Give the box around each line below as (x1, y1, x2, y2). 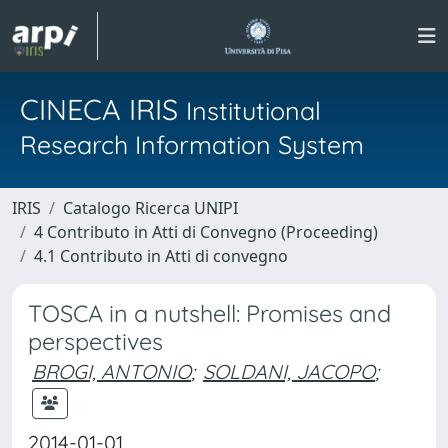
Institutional (186, 95, 321, 126)
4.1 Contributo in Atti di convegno (34, 245, 288, 267)
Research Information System (20, 129, 364, 160)
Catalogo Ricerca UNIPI (63, 197, 238, 219)
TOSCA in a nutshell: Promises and (28, 299, 391, 328)
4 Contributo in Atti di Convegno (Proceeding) (34, 221, 378, 243)
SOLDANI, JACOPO (203, 359, 375, 384)
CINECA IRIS (20, 91, 186, 127)
